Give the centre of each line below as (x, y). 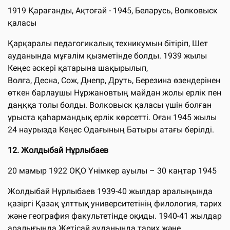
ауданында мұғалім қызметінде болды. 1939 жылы (107, 55)
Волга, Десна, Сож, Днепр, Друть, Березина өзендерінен (114, 80)
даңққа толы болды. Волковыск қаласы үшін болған (110, 105)
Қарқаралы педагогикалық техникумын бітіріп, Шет (108, 43)
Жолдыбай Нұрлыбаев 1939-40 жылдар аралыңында (110, 191)
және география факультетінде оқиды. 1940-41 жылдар (115, 216)
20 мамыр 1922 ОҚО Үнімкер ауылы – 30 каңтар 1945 (112, 170)
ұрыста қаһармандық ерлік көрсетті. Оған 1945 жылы (112, 117)
